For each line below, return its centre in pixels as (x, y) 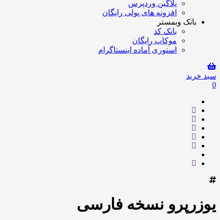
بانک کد (165, 31)
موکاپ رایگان (154, 41)
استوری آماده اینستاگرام (137, 50)
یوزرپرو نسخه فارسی (146, 205)
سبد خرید (201, 76)
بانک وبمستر (177, 22)
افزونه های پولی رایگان (139, 13)
